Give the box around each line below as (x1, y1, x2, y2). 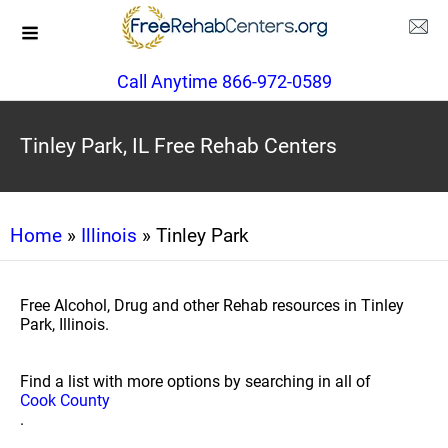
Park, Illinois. (20, 315, 109, 334)
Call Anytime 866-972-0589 (116, 71, 332, 92)
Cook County (20, 391, 110, 410)
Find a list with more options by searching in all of (20, 372, 371, 391)
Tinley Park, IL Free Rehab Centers (20, 134, 337, 158)
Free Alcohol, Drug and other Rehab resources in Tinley (20, 296, 404, 315)
